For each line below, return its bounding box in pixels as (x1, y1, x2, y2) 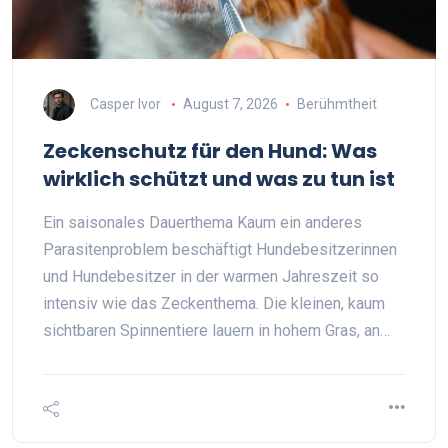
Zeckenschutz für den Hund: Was (43, 137, 377, 165)
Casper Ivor (90, 95, 161, 112)
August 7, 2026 (182, 95, 278, 112)
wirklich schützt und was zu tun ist (43, 165, 395, 193)
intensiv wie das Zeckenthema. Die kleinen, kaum (43, 294, 385, 313)
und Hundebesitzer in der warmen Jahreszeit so (43, 267, 379, 286)
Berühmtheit (296, 95, 377, 112)
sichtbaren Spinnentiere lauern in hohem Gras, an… (43, 321, 390, 340)
